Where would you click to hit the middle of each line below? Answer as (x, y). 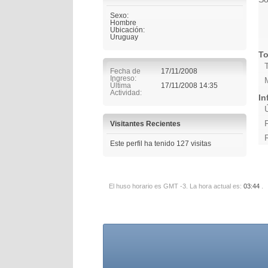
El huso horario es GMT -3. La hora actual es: (176, 186)
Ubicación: (127, 30)
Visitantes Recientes (145, 124)
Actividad (125, 92)
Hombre (123, 22)
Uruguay (124, 37)
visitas (200, 143)
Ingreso (122, 78)
